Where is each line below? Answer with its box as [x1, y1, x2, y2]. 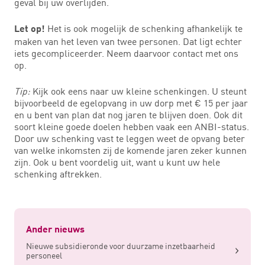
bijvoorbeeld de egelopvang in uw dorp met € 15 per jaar [14, 96, 248, 109]
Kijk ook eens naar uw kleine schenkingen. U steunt [30, 85, 247, 97]
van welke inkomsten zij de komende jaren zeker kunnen [14, 144, 247, 156]
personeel [26, 250, 62, 261]
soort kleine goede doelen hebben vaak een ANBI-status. [14, 120, 249, 132]
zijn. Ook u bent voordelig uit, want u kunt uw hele [14, 156, 220, 168]
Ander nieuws [26, 225, 85, 235]
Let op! [14, 24, 47, 34]
